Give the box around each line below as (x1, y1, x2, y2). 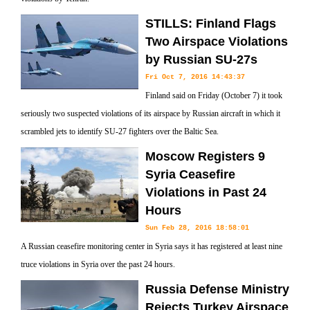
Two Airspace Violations (145, 35, 288, 48)
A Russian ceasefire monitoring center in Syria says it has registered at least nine (21, 241, 282, 251)
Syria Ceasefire (145, 167, 235, 181)
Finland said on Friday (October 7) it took (145, 91, 282, 100)
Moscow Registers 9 (145, 149, 265, 163)
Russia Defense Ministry (145, 282, 289, 296)
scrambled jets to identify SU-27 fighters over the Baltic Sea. (21, 127, 219, 136)
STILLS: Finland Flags (145, 17, 276, 30)
